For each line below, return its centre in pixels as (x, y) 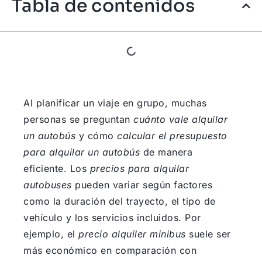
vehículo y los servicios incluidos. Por (112, 217)
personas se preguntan (78, 119)
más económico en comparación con (110, 250)
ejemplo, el (51, 234)
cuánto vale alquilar (180, 119)
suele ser (208, 234)
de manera (166, 152)
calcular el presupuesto (172, 135)
